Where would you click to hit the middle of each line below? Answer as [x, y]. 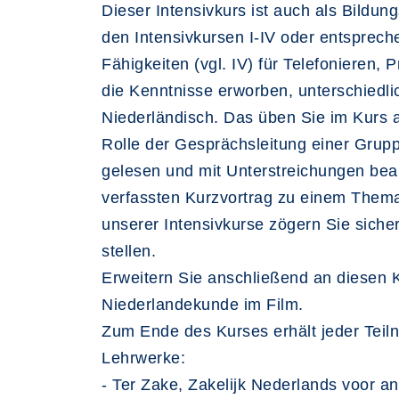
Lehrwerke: [143, 358]
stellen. [129, 251]
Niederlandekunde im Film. [203, 305]
